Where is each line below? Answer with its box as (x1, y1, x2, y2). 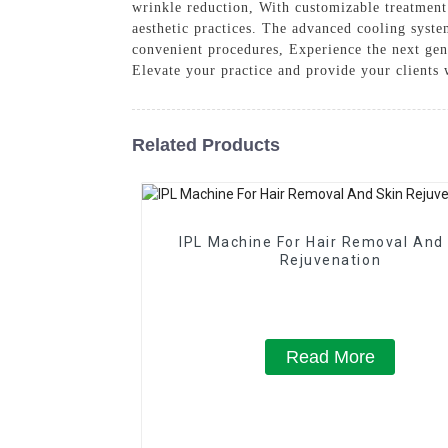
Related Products (132, 134, 280, 155)
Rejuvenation (279, 251, 382, 268)
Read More (285, 346, 375, 367)
